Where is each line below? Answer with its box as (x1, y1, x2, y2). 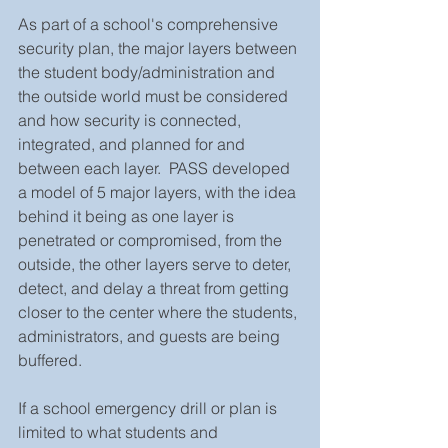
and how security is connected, (18, 109, 245, 130)
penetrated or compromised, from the (18, 229, 286, 250)
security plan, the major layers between (18, 37, 301, 58)
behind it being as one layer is (18, 205, 238, 226)
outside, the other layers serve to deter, (18, 253, 295, 274)
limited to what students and (18, 421, 222, 442)
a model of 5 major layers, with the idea (18, 181, 300, 202)
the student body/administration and (18, 61, 279, 82)
